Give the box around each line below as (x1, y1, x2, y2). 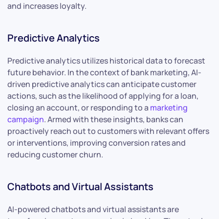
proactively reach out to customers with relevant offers (7, 125, 209, 136)
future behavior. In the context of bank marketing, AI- (7, 66, 201, 78)
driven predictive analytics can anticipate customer (7, 78, 197, 89)
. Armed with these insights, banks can (44, 113, 183, 125)
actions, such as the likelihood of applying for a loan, (7, 90, 198, 101)
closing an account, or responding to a (7, 102, 150, 113)
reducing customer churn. (7, 149, 103, 160)
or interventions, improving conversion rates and (7, 137, 186, 148)
